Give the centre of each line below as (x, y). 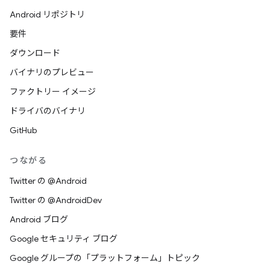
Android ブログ (39, 219)
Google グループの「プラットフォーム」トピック (105, 258)
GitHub (23, 130)
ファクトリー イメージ (53, 92)
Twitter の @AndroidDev (56, 200)
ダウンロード (35, 53)
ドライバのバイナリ (48, 111)
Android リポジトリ (47, 14)
